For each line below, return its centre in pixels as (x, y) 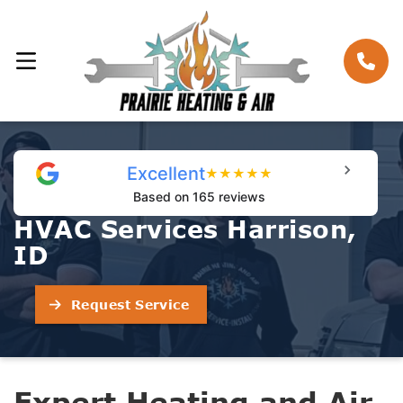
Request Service (130, 304)
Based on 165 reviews (199, 197)
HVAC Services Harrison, (185, 229)
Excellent (166, 174)
